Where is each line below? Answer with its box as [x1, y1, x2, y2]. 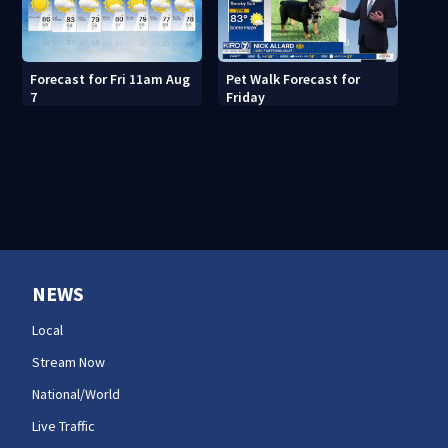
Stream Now [32, 352, 105, 371]
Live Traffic [32, 416, 95, 435]
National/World [32, 384, 120, 403]
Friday [226, 87, 266, 106]
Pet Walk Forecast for [226, 69, 361, 88]
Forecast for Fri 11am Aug [30, 69, 191, 88]
